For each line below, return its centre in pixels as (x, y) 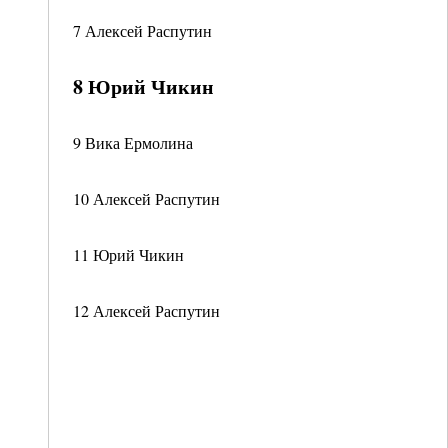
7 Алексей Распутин (142, 30)
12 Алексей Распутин (146, 310)
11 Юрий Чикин (128, 254)
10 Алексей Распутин (146, 198)
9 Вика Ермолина (133, 142)
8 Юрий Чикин (143, 86)
